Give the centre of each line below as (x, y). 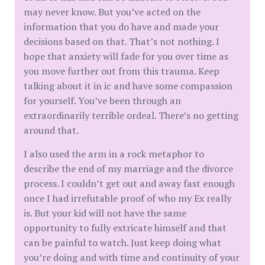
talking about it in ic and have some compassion (128, 85)
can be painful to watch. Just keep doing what (122, 242)
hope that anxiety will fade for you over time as (126, 56)
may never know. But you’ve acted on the (112, 12)
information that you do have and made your (121, 26)
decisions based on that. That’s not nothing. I (122, 41)
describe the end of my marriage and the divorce (128, 168)
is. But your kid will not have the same (105, 213)
